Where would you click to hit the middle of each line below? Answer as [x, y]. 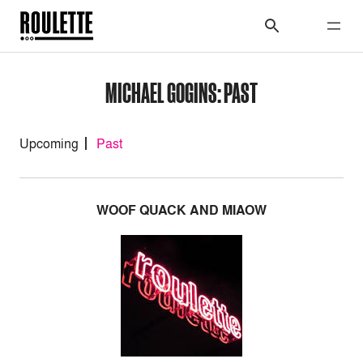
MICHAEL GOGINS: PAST [181, 92]
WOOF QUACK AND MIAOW [181, 210]
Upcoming [49, 143]
